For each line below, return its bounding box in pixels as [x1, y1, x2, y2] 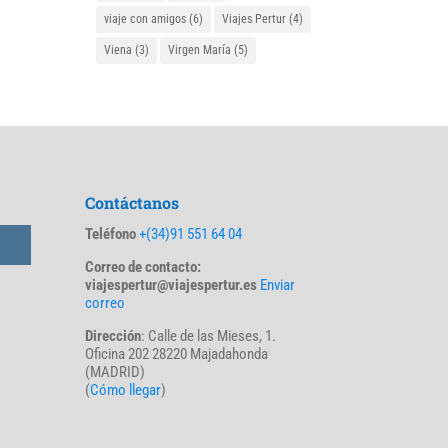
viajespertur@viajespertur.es [85, 275, 258, 294]
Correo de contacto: [85, 257, 202, 276]
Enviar [260, 275, 296, 294]
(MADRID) [85, 362, 146, 381]
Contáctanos [85, 191, 180, 213]
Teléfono [85, 224, 137, 243]
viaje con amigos [104, 12, 187, 26]
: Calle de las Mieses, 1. [141, 326, 277, 345]
